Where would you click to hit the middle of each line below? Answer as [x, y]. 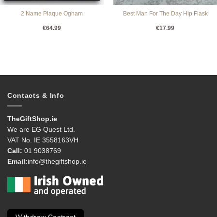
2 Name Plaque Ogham [52, 14]
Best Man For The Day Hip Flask [165, 14]
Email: [17, 162]
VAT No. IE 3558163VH [43, 140]
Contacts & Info [36, 96]
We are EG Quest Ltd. [41, 130]
